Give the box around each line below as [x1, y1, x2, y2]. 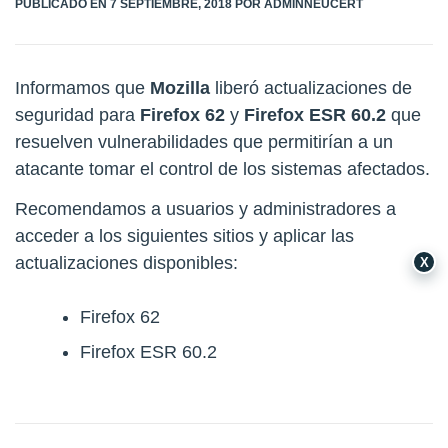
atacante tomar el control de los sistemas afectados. [15, 158, 430, 179]
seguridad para [15, 104, 140, 125]
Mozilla [150, 77, 215, 98]
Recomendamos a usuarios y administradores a [15, 198, 396, 219]
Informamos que [15, 77, 150, 98]
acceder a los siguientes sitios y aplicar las [15, 225, 354, 246]
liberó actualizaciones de [215, 77, 412, 98]
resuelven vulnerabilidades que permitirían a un [15, 131, 393, 152]
